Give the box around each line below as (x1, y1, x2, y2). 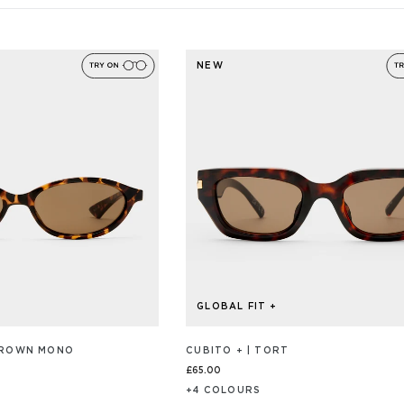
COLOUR (203, 386, 254, 396)
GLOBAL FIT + (197, 302, 278, 312)
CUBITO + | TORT (186, 346, 289, 356)
